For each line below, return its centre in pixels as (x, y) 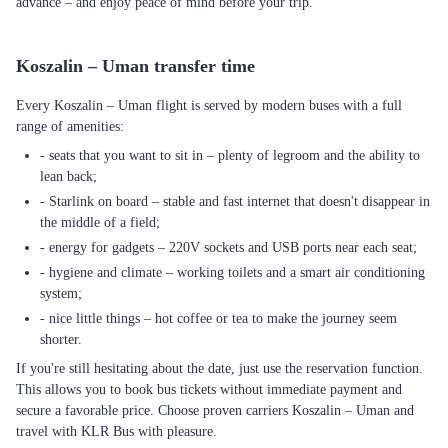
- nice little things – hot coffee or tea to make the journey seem (218, 318)
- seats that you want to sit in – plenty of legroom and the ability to (230, 155)
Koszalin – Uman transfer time (135, 66)
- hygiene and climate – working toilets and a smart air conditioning (232, 272)
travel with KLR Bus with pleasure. (116, 431)
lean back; (68, 176)
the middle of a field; (100, 222)
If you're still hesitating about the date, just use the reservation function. (219, 368)
